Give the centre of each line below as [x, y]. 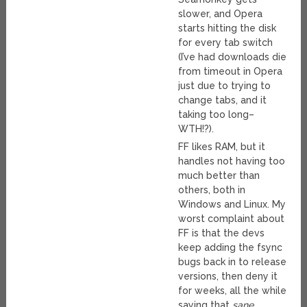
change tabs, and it [223, 100]
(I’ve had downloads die [233, 57]
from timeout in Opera [231, 72]
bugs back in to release [233, 262]
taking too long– [217, 115]
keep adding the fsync [231, 248]
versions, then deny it [228, 277]
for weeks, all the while [233, 291]
